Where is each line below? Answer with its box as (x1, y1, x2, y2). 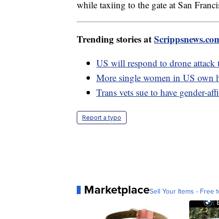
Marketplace (84, 181, 150, 198)
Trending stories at (77, 32, 154, 46)
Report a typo (82, 114, 121, 122)
